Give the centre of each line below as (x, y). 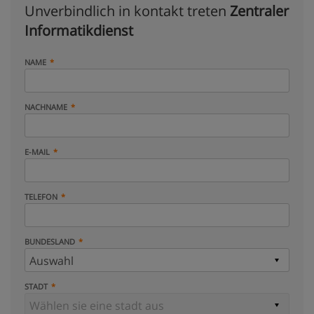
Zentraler (259, 11)
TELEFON (41, 197)
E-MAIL (37, 152)
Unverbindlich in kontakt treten (127, 11)
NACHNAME (46, 107)
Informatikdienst (79, 30)
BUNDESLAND (50, 241)
